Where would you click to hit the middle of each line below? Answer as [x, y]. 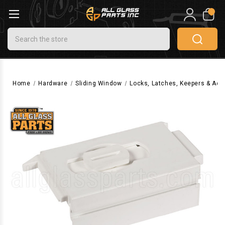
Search [20, 33]
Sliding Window [99, 83]
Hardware [53, 83]
